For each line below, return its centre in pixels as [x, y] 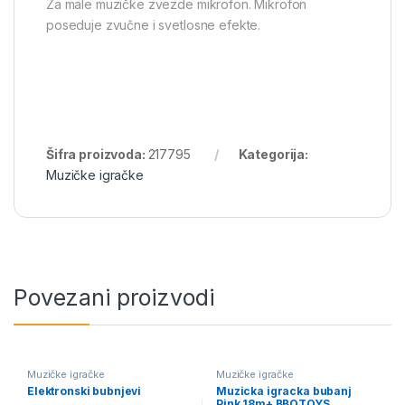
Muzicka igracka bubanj [283, 391]
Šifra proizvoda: [97, 155]
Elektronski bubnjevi [84, 391]
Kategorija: [273, 155]
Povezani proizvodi [114, 297]
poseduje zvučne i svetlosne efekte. [154, 25]
